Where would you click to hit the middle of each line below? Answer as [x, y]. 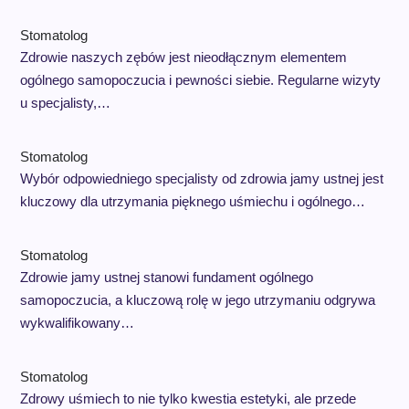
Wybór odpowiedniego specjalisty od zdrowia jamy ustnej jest [201, 178]
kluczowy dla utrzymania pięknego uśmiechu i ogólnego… [192, 201]
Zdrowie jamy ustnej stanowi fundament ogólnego [166, 277]
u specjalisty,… [65, 103]
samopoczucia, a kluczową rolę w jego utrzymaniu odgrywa [197, 300]
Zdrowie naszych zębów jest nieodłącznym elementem [183, 57]
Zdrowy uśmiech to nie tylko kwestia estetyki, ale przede [188, 399]
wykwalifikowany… [77, 323]
